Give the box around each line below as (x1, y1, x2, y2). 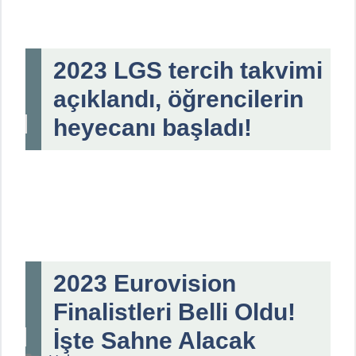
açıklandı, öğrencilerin (53, 85, 304, 112)
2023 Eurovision (53, 269, 236, 296)
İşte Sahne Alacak (53, 327, 256, 354)
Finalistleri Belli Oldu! (53, 298, 296, 325)
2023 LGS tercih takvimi (53, 56, 323, 83)
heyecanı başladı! (53, 114, 252, 141)
